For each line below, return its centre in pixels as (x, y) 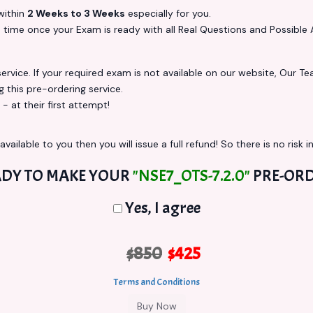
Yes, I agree (161, 208)
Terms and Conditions (156, 282)
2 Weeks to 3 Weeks (76, 13)
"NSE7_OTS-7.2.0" (191, 175)
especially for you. (168, 13)
